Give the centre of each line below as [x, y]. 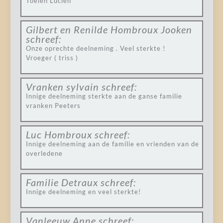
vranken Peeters [53, 106]
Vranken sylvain [62, 87]
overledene [44, 153]
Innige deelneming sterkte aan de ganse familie [104, 96]
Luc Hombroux [59, 134]
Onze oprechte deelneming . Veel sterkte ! [95, 48]
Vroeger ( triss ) [52, 58]
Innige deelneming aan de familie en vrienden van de [112, 144]
